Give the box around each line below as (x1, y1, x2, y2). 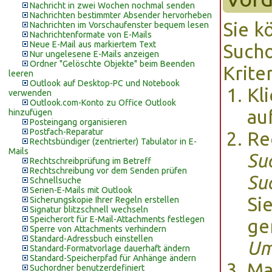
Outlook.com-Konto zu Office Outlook (30, 98, 176, 107)
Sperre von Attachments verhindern (30, 224, 166, 234)
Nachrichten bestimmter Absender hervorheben (30, 10, 212, 20)
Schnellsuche (30, 175, 81, 185)
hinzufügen (8, 107, 52, 117)
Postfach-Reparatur (30, 127, 103, 137)
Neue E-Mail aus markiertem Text (30, 39, 156, 49)
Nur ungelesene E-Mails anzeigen (30, 49, 159, 59)
